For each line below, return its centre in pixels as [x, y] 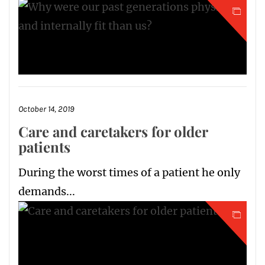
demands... [47, 192]
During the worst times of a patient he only [129, 173]
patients [44, 147]
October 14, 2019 [46, 109]
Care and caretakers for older [113, 132]
